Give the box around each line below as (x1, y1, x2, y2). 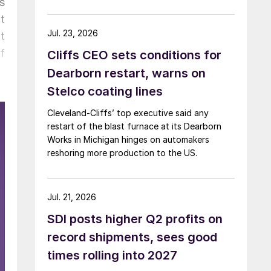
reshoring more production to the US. (47, 147, 197, 158)
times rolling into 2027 (47, 247, 177, 263)
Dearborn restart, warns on (47, 65, 206, 80)
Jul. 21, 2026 (47, 191, 96, 202)
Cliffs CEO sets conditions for (47, 47, 221, 62)
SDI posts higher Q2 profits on (47, 211, 223, 226)
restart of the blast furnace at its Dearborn (47, 120, 221, 131)
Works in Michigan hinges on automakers (47, 134, 209, 145)
